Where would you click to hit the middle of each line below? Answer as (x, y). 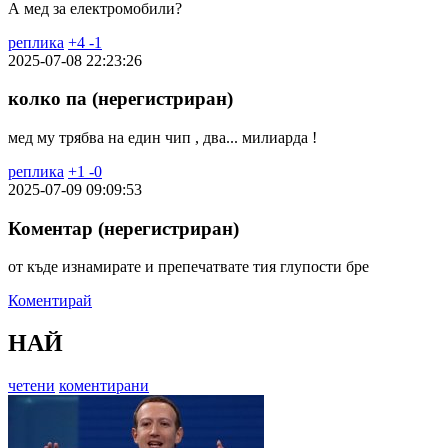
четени (31, 386)
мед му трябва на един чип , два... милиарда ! (162, 137)
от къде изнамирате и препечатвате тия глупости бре (188, 267)
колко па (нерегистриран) (120, 99)
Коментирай (50, 301)
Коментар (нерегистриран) (123, 228)
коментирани (104, 386)
